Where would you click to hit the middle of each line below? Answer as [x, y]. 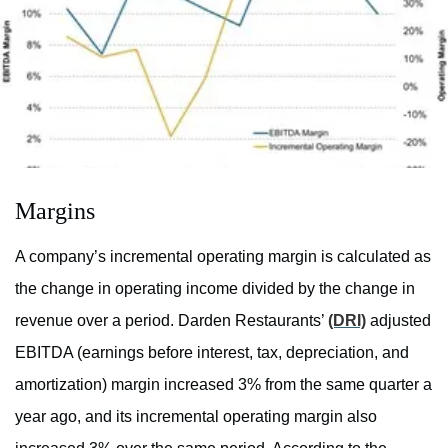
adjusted [398, 320]
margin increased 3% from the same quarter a [269, 384]
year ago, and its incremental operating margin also [196, 416]
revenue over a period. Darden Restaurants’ [171, 320]
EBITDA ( [48, 352]
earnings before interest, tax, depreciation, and [245, 352]
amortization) [61, 384]
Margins [55, 210]
